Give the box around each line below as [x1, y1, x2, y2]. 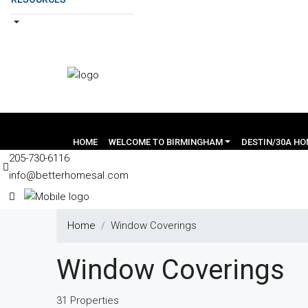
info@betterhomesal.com [9, 169, 129, 181]
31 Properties [56, 294, 119, 307]
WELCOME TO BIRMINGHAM [109, 137, 223, 147]
